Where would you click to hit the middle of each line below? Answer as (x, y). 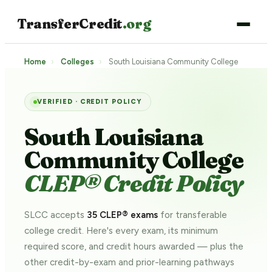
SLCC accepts (56, 215)
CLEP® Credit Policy (134, 183)
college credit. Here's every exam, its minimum (121, 231)
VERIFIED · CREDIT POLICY (90, 102)
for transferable (192, 215)
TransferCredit (70, 24)
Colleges (77, 62)
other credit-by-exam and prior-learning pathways (129, 262)
